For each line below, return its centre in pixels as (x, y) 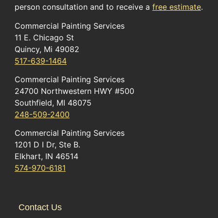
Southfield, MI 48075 (53, 102)
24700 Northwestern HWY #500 (74, 91)
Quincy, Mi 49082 (47, 49)
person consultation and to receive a (83, 7)
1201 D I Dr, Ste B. (47, 145)
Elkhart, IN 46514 (46, 156)
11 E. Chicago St (44, 37)
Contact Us (40, 208)
